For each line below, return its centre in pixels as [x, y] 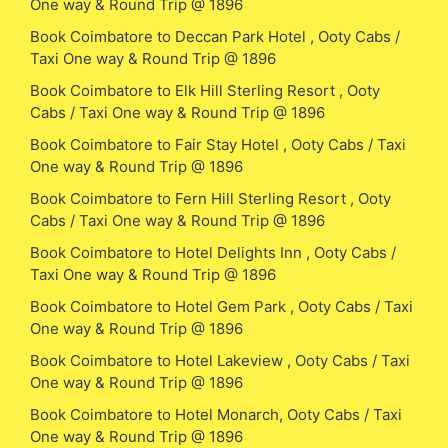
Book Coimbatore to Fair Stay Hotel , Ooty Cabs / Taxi [218, 144]
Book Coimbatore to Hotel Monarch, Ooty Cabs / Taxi [216, 414]
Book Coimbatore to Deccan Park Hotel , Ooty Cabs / [215, 36]
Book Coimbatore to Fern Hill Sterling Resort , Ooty [210, 198]
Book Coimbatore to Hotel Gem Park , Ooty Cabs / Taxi [221, 306]
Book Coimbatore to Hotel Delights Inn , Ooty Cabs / [213, 252]
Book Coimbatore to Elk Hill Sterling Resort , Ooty [205, 90]
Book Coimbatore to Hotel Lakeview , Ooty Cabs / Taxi [220, 360]
